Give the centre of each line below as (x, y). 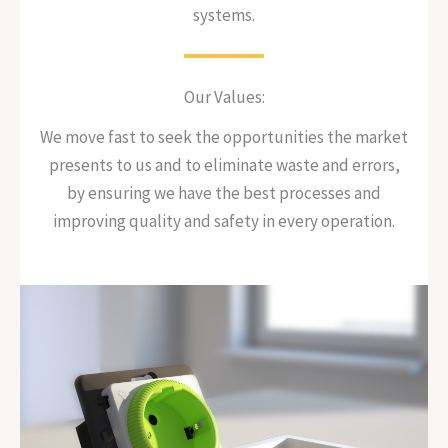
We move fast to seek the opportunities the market (224, 137)
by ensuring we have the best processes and (224, 193)
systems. (224, 15)
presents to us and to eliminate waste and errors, (224, 165)
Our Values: (224, 97)
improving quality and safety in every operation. (224, 221)
